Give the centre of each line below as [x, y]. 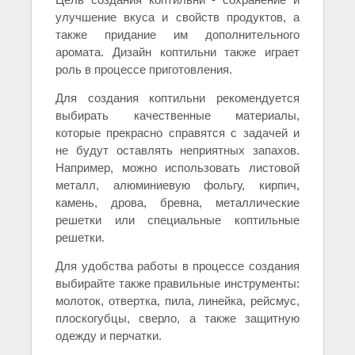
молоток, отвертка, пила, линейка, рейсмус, [177, 300]
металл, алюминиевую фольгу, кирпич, [177, 185]
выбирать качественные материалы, [177, 115]
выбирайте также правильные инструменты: [177, 283]
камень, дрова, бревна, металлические [177, 202]
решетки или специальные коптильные [177, 219]
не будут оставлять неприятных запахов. [177, 150]
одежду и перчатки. [109, 335]
